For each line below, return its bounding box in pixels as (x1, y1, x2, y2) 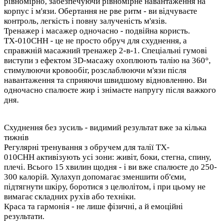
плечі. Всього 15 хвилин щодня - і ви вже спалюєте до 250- (4, 162, 217, 172)
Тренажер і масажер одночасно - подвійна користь (4, 26, 188, 36)
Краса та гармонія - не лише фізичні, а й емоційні (4, 201, 183, 211)
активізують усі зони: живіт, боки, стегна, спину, (35, 152, 211, 162)
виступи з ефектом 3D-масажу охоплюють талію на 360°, (4, 55, 211, 65)
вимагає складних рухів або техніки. (4, 191, 136, 201)
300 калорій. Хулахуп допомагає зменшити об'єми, (4, 172, 186, 182)
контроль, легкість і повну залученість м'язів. (4, 16, 167, 26)
